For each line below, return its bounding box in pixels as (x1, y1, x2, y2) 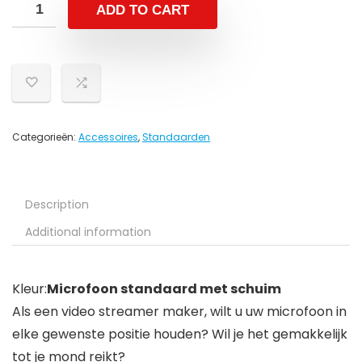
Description (25, 196, 89, 213)
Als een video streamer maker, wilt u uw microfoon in (12, 302, 347, 322)
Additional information (25, 224, 151, 241)
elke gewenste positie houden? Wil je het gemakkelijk (12, 325, 347, 344)
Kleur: (12, 280, 47, 299)
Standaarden (142, 130, 210, 145)
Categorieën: (12, 130, 78, 145)
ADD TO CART (96, 2, 189, 19)
